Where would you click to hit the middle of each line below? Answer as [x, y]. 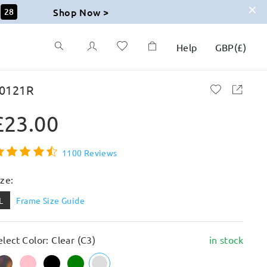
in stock [226, 240]
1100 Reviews [89, 152]
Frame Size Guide [50, 200]
